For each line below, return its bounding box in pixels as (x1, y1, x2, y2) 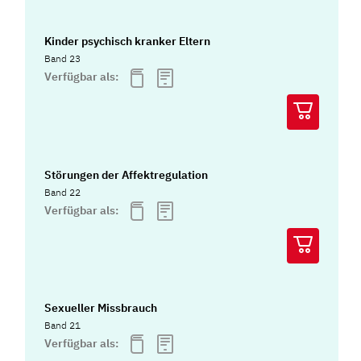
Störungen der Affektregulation (44, 167, 209, 182)
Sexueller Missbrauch (44, 301, 158, 316)
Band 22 (44, 185, 81, 198)
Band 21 (44, 319, 81, 332)
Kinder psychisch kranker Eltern (44, 34, 211, 49)
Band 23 (44, 52, 81, 65)
